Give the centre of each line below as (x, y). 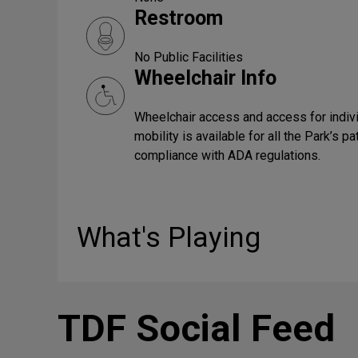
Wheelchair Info (205, 78)
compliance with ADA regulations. (227, 155)
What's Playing (169, 238)
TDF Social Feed (196, 328)
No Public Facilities (189, 57)
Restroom (179, 18)
